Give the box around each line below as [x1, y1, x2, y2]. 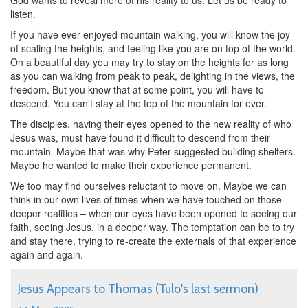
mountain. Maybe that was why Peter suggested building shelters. [10, 144, 296, 158]
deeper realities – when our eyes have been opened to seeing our [10, 206, 297, 220]
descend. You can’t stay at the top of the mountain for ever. [10, 96, 267, 110]
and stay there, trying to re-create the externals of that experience [10, 234, 296, 247]
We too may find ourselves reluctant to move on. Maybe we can [10, 179, 287, 192]
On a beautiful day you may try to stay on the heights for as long [10, 55, 289, 69]
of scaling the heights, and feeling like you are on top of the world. [10, 41, 296, 55]
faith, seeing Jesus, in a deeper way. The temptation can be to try [10, 220, 294, 234]
